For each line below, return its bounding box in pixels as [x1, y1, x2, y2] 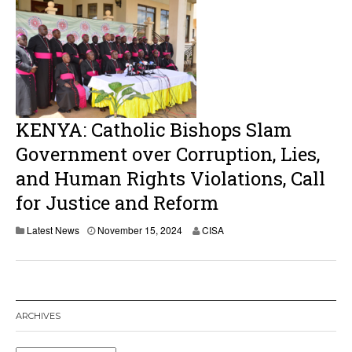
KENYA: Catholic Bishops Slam [16, 117, 291, 142]
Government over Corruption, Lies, [16, 141, 320, 167]
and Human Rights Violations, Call [16, 166, 325, 191]
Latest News [27, 223, 79, 236]
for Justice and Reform [16, 190, 218, 215]
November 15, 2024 [97, 223, 182, 236]
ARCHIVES [16, 310, 60, 321]
